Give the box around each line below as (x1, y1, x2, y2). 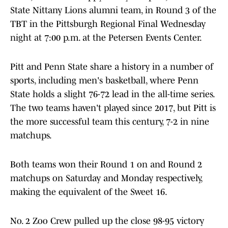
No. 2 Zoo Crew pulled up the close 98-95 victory (10, 216, 204, 226)
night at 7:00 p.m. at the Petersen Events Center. (10, 33, 202, 43)
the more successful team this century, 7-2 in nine (10, 117, 209, 127)
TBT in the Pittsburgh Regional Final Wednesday (10, 19, 206, 30)
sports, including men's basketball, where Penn (10, 75, 198, 86)
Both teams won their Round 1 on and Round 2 (10, 159, 202, 170)
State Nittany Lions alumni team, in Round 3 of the (10, 5, 216, 16)
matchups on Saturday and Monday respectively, (10, 173, 202, 184)
